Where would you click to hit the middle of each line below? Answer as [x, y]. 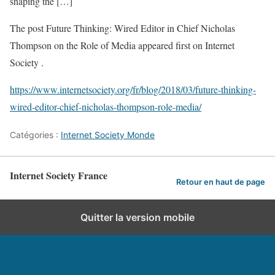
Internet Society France [59, 175]
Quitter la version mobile [137, 217]
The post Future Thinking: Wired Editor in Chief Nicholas [122, 28]
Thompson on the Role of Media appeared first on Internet [122, 45]
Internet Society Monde [108, 135]
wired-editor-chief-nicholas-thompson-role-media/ [106, 107]
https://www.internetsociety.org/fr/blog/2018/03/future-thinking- [133, 89]
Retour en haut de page [221, 182]
